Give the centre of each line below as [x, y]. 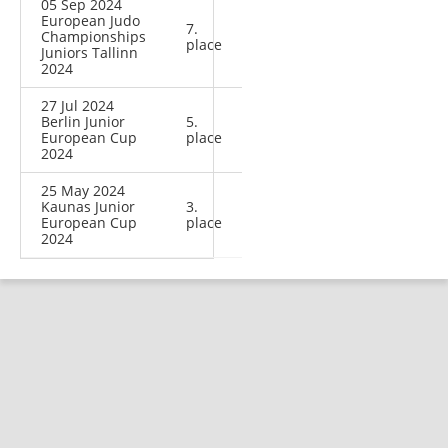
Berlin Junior [83, 122]
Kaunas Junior [88, 207]
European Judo [90, 21]
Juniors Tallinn [89, 53]
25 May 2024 [83, 191]
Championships [93, 37]
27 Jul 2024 [77, 106]
